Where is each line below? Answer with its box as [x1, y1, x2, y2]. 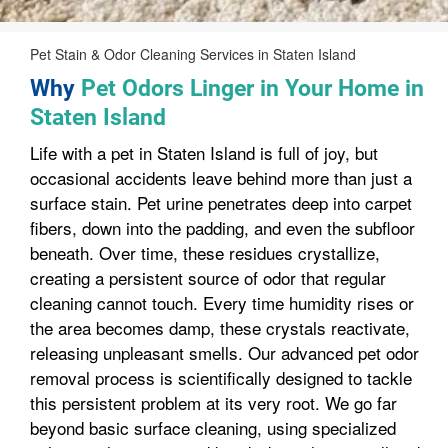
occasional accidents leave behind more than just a [30, 165, 412, 190]
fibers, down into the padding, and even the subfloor [30, 215, 415, 240]
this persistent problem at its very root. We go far [30, 390, 397, 415]
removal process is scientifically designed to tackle [30, 365, 412, 390]
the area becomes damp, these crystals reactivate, [30, 315, 410, 340]
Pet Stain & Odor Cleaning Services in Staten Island [30, 44, 356, 64]
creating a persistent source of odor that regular [30, 265, 386, 290]
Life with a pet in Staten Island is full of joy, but [30, 140, 378, 165]
